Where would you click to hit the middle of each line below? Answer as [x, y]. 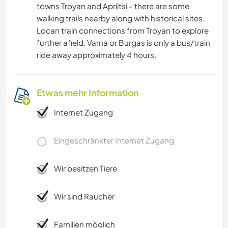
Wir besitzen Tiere [85, 168]
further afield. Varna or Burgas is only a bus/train [123, 42]
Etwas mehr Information [88, 92]
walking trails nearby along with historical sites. [121, 18]
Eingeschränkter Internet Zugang [114, 140]
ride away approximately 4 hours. [96, 54]
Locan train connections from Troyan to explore [123, 30]
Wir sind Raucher [84, 196]
